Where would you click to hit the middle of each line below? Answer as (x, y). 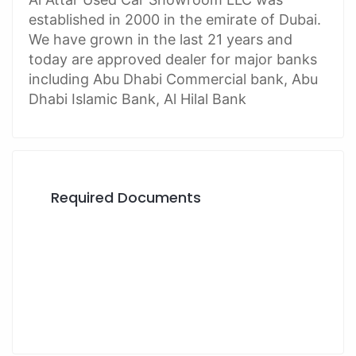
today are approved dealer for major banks (173, 60)
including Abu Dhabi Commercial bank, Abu (173, 79)
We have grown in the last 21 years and (161, 40)
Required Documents (126, 198)
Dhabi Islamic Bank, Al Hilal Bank (137, 99)
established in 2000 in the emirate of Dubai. (175, 20)
